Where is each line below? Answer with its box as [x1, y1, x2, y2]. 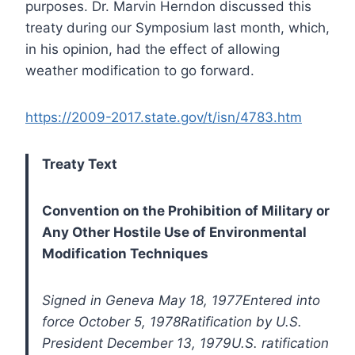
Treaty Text [42, 155, 117, 172]
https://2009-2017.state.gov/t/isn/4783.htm [25, 109, 302, 125]
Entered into [242, 292, 320, 308]
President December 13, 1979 [42, 334, 231, 351]
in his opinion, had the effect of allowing [25, 40, 280, 57]
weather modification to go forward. [25, 62, 254, 78]
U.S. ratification [231, 334, 329, 351]
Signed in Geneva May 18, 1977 [42, 292, 242, 308]
